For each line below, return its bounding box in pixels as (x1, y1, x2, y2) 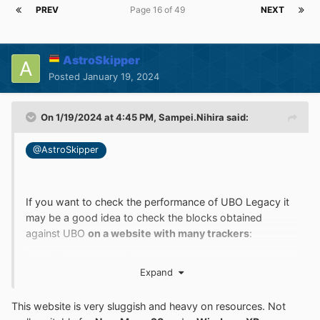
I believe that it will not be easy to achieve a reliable (26, 305, 269, 318)
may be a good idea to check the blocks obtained (26, 211, 262, 224)
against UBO (26, 227, 88, 240)
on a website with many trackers (88, 227, 249, 240)
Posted (49, 71, 83, 83)
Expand (139, 266, 179, 278)
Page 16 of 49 (130, 4, 189, 16)
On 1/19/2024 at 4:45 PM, (41, 111, 159, 124)
